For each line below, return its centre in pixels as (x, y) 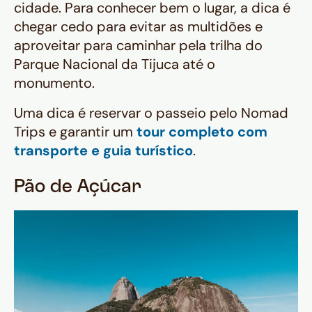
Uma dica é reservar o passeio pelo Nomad (151, 113)
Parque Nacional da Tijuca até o (115, 64)
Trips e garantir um (75, 132)
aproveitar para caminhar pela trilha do (138, 46)
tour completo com (202, 132)
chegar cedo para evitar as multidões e (138, 27)
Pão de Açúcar (78, 188)
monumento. (54, 83)
